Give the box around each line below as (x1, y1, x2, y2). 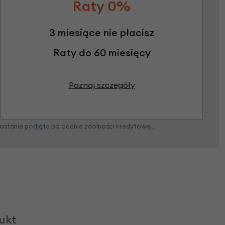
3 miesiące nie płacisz (49, 26, 155, 39)
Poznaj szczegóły (68, 80, 135, 90)
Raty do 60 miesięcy (53, 46, 151, 59)
